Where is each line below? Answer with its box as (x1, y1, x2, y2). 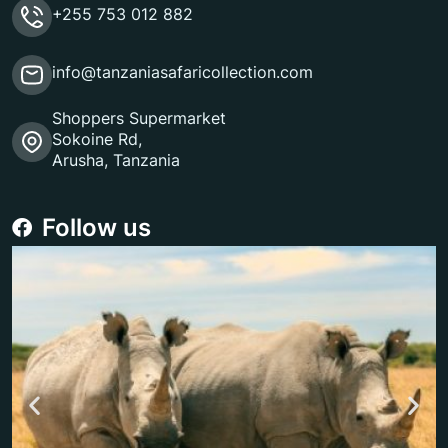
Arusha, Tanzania (52, 150, 180, 171)
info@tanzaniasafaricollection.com (52, 62, 313, 83)
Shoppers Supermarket (52, 108, 226, 129)
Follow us (42, 212, 151, 242)
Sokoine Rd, (52, 129, 142, 150)
